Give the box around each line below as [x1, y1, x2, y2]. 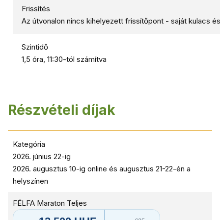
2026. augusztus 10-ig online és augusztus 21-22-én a [13, 164, 191, 173]
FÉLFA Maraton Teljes [13, 198, 87, 208]
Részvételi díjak [8, 102, 115, 118]
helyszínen [13, 176, 48, 186]
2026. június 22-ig [13, 152, 71, 161]
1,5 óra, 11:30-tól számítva [22, 55, 107, 64]
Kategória [13, 139, 45, 149]
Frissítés [22, 4, 50, 13]
